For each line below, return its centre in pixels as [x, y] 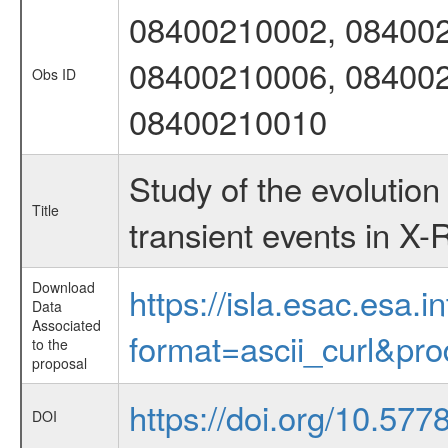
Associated [66, 325]
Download [63, 287]
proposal [59, 363]
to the [49, 344]
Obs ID [53, 74]
